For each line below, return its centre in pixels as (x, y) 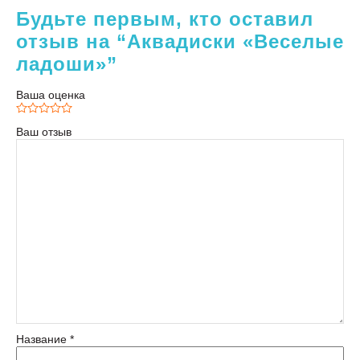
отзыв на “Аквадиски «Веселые (180, 41)
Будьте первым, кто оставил (165, 18)
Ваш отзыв (44, 131)
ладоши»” (67, 63)
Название (43, 339)
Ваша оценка (51, 94)
